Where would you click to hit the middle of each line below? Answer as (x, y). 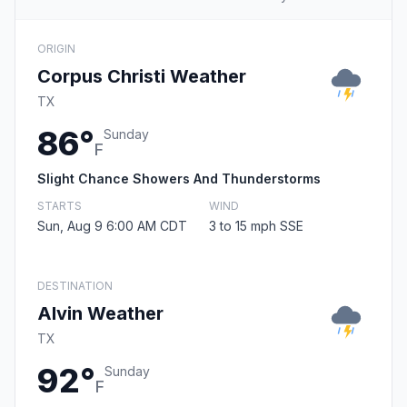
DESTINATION (75, 286)
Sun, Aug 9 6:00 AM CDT (112, 226)
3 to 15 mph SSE (256, 226)
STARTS (60, 206)
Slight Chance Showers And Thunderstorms (179, 179)
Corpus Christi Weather (142, 77)
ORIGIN (56, 49)
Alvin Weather (100, 314)
